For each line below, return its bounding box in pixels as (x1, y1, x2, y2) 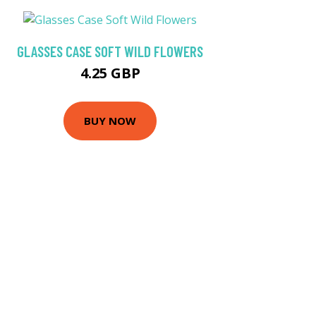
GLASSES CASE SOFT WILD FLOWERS (17, 42, 203, 60)
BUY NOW (84, 114, 136, 128)
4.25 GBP (80, 63, 140, 83)
